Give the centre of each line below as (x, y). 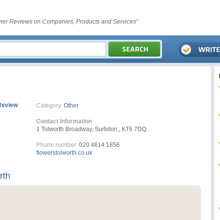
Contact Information (64, 121)
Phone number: (57, 145)
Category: (49, 106)
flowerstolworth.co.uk (64, 153)
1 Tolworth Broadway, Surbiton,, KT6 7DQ (91, 129)
